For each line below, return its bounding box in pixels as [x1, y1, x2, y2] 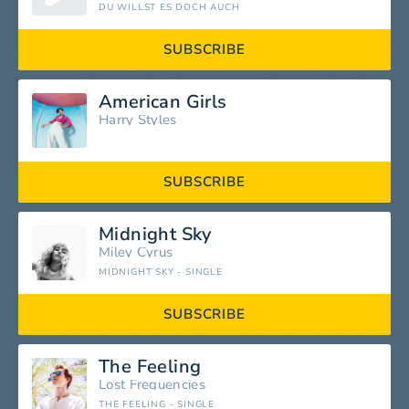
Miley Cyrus [99, 243, 173, 262]
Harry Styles [99, 110, 177, 130]
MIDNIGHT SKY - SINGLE [99, 266, 223, 279]
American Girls [99, 89, 227, 115]
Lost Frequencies [99, 375, 205, 394]
